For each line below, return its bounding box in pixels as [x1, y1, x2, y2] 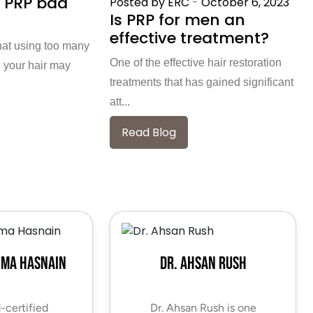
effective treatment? [110, 27, 270, 49]
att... [110, 95, 131, 108]
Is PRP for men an [110, 8, 246, 31]
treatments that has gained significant [110, 75, 294, 88]
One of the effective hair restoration [110, 56, 282, 68]
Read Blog [122, 124, 177, 140]
